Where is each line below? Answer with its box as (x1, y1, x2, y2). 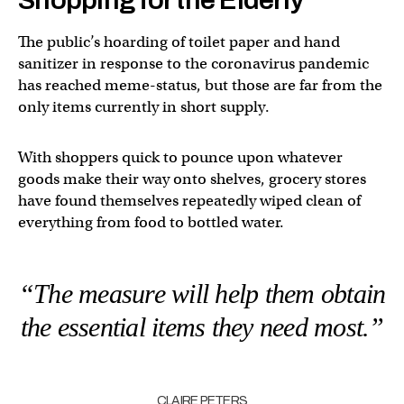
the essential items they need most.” (20, 311, 384, 342)
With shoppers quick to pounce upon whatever (18, 147, 343, 167)
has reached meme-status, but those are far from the (18, 75, 382, 95)
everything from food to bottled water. (18, 212, 284, 232)
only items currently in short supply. (18, 96, 270, 116)
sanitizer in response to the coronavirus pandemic (18, 53, 369, 73)
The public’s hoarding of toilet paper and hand (18, 32, 340, 51)
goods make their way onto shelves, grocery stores (18, 169, 366, 188)
